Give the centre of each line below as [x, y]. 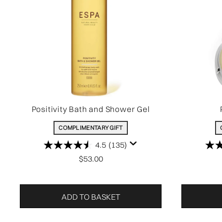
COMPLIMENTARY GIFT [91, 128]
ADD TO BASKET [91, 197]
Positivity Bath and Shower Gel [91, 109]
